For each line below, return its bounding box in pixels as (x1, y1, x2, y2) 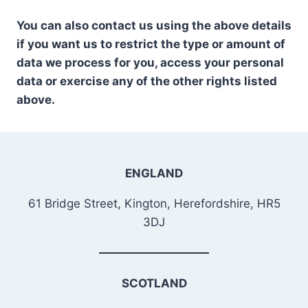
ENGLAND (125, 166, 183, 180)
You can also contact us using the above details (16, 19, 291, 32)
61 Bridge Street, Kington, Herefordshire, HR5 (27, 196, 280, 210)
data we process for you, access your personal (16, 56, 284, 69)
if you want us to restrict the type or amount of (16, 37, 285, 51)
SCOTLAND (121, 276, 187, 290)
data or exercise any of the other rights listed (16, 74, 277, 88)
